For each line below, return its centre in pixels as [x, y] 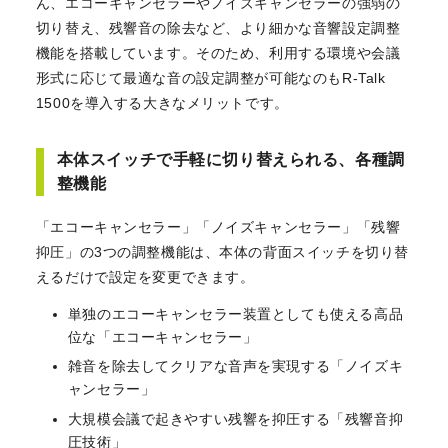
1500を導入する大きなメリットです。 [162, 102]
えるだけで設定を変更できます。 [145, 277]
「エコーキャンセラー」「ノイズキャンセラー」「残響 [218, 227]
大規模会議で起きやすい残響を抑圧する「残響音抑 [235, 418]
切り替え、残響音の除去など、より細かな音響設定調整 [218, 27]
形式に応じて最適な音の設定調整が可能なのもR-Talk [210, 77]
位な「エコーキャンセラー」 [162, 336]
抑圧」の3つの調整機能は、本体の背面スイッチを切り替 [222, 252]
